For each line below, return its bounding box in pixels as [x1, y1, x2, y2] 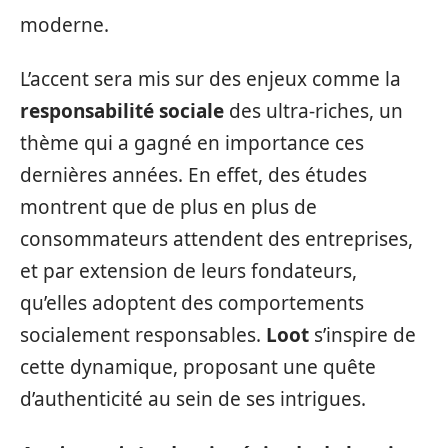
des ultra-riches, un [224, 98, 403, 124]
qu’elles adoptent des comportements [20, 290, 364, 316]
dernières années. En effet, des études [20, 162, 367, 188]
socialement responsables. [20, 322, 266, 348]
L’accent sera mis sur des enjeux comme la [20, 66, 401, 92]
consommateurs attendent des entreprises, [20, 226, 413, 252]
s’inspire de [309, 322, 416, 348]
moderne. [20, 11, 109, 38]
